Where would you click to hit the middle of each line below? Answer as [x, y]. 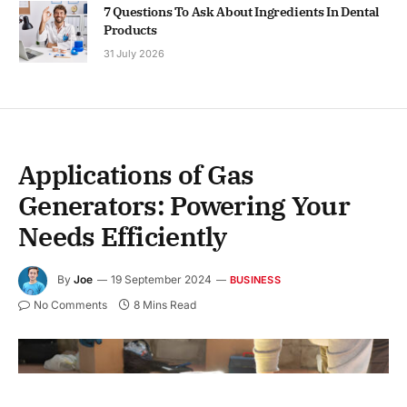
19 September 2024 [161, 280]
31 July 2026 [134, 53]
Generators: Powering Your [184, 205]
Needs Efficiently [123, 236]
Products [130, 30]
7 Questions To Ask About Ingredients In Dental [241, 11]
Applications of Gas [136, 174]
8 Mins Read [165, 304]
